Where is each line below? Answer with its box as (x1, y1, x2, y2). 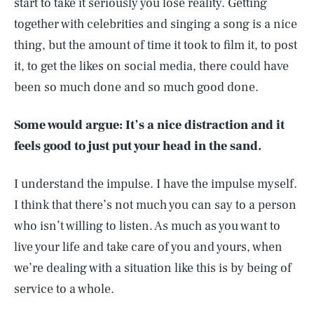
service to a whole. (14, 281, 114, 297)
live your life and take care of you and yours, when (14, 239, 282, 255)
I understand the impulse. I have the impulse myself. (14, 176, 297, 192)
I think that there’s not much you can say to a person (14, 197, 296, 213)
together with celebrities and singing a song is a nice (14, 16, 297, 32)
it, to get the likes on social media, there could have (14, 58, 289, 74)
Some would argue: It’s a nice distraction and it (14, 117, 285, 133)
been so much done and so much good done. (14, 79, 259, 95)
